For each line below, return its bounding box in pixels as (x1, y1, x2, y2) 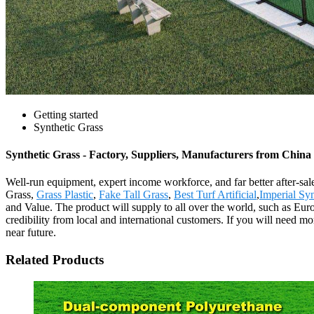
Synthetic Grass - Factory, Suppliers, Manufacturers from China (6, 149, 311, 161)
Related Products (6, 252, 104, 268)
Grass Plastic (36, 189, 93, 201)
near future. (6, 226, 56, 239)
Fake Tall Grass (99, 189, 168, 201)
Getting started (34, 108, 98, 121)
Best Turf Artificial (174, 189, 257, 201)
